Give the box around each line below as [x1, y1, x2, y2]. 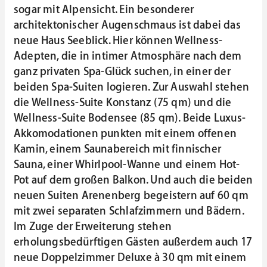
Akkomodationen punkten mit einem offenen [14, 128, 237, 140]
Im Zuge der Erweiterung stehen [14, 221, 172, 233]
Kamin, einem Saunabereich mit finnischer [14, 143, 222, 156]
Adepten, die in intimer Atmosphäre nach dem [14, 50, 242, 63]
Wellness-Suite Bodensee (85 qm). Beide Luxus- [14, 112, 246, 125]
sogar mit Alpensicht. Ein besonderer [14, 4, 194, 16]
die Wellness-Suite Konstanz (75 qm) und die [14, 97, 232, 109]
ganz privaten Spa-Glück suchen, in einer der [14, 66, 231, 78]
